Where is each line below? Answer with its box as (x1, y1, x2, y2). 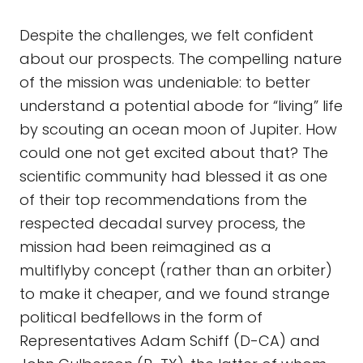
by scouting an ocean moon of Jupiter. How (19, 119, 337, 139)
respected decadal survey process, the (19, 213, 305, 233)
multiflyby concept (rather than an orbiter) (19, 260, 332, 280)
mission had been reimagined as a (19, 237, 271, 257)
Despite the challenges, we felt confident (19, 25, 314, 45)
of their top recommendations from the (19, 190, 307, 210)
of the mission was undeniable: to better (19, 72, 310, 92)
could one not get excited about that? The (19, 143, 328, 163)
